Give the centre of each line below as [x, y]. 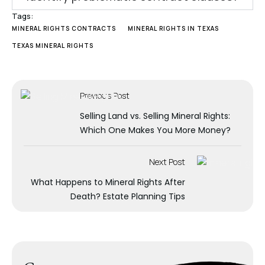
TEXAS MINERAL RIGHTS [53, 46]
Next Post [167, 162]
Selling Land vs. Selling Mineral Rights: [155, 116]
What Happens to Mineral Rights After [108, 182]
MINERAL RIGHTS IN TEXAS [173, 28]
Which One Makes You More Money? [155, 130]
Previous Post [105, 96]
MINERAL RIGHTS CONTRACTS [64, 28]
